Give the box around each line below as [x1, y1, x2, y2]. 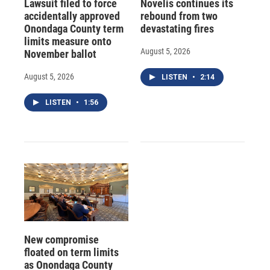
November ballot [24, 47, 96, 60]
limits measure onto [24, 34, 111, 48]
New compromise [24, 233, 99, 246]
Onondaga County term [24, 22, 124, 35]
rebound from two [140, 9, 218, 22]
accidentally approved [24, 9, 120, 22]
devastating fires [140, 22, 214, 35]
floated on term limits [24, 246, 119, 259]
